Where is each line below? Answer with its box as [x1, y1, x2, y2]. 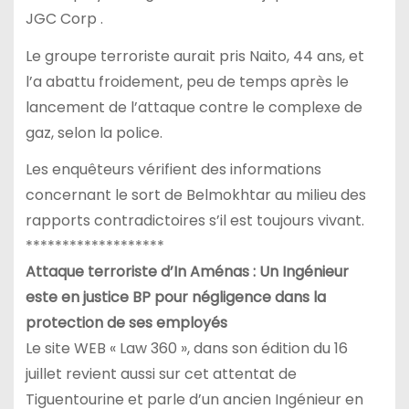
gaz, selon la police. [25, 121, 163, 143]
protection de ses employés [25, 312, 227, 334]
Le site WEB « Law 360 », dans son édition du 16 [25, 338, 348, 360]
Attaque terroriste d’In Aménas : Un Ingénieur [25, 261, 349, 283]
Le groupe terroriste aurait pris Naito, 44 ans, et [25, 45, 364, 67]
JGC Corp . [25, 7, 103, 29]
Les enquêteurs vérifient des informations [25, 159, 321, 181]
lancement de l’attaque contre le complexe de [25, 96, 362, 118]
